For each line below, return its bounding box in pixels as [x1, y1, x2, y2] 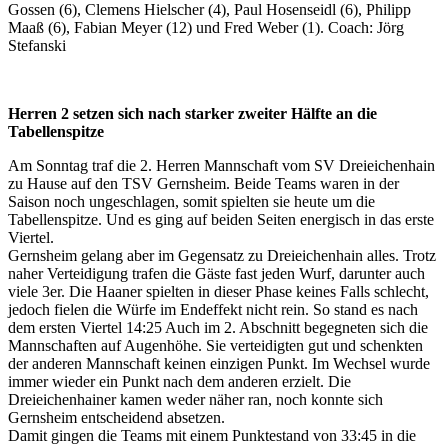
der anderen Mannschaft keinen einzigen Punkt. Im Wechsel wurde [8, 354, 430, 372]
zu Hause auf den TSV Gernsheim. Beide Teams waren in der [8, 174, 399, 192]
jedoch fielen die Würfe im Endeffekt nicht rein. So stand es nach [8, 300, 418, 318]
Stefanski [8, 36, 66, 54]
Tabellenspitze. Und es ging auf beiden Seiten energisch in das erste [8, 210, 434, 228]
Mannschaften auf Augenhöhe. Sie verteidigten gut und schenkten [8, 336, 423, 354]
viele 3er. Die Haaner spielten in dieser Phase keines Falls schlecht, [8, 282, 429, 300]
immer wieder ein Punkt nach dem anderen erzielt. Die [8, 372, 351, 390]
